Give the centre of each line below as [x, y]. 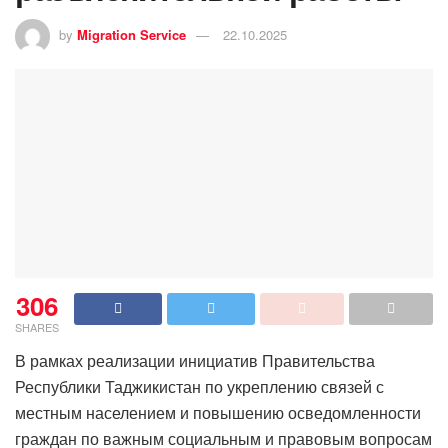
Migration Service [131, 34]
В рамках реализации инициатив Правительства [195, 360]
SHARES [37, 326]
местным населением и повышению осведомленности [218, 412]
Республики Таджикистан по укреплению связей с [199, 386]
